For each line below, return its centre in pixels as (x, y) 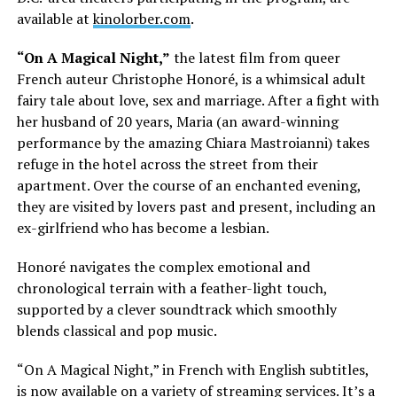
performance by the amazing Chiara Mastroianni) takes (193, 143)
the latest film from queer (255, 58)
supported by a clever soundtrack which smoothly (176, 310)
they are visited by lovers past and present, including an (196, 207)
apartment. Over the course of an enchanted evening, (188, 186)
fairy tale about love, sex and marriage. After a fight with (198, 101)
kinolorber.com (141, 19)
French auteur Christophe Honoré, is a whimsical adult (191, 79)
